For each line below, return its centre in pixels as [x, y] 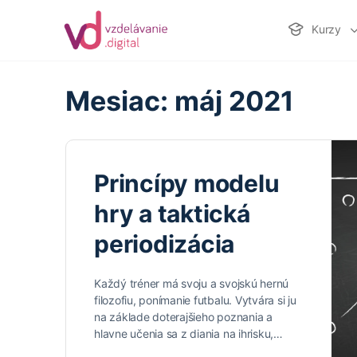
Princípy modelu [187, 183]
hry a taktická [172, 214]
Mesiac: [120, 101]
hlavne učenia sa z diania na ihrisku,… [188, 333]
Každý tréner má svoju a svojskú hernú [192, 283]
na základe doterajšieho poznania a [183, 317]
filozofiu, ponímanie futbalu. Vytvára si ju [195, 300]
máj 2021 [234, 101]
